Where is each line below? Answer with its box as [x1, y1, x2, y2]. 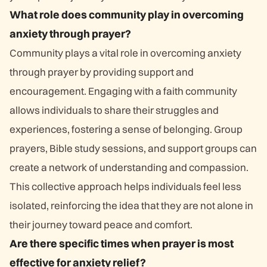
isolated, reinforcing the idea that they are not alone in [10, 199, 253, 212]
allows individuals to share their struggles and [10, 104, 219, 116]
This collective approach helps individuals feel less [10, 180, 241, 193]
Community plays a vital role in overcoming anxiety [10, 46, 241, 59]
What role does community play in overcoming [10, 8, 244, 21]
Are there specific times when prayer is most [10, 237, 234, 250]
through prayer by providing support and [10, 66, 194, 78]
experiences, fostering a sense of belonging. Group [10, 123, 243, 135]
